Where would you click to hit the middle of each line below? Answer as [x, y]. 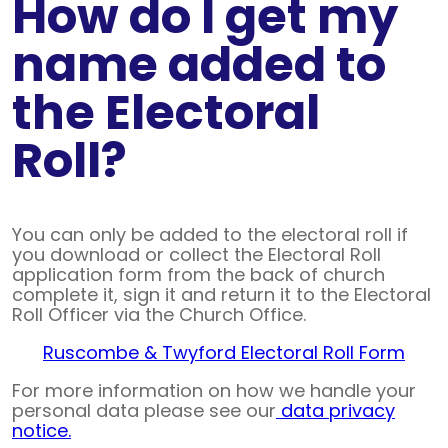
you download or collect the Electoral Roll [196, 255]
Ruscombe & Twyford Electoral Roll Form [224, 353]
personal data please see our [144, 411]
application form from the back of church [198, 275]
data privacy [335, 411]
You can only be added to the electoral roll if [210, 235]
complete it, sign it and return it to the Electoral [221, 295]
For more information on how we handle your [214, 391]
